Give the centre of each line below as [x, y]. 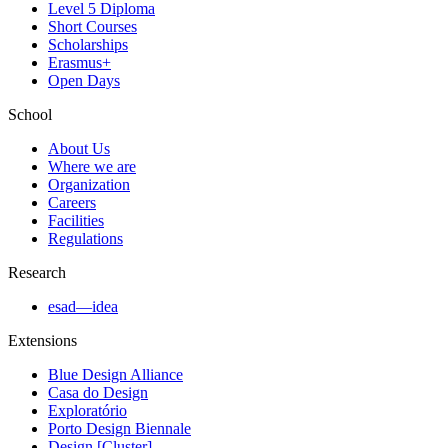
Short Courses [92, 27]
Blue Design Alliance [115, 375]
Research [37, 273]
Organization [89, 185]
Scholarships [88, 45]
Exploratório [87, 411]
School [30, 115]
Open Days [84, 81]
